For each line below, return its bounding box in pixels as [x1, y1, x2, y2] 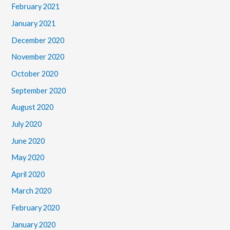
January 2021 [11, 19, 56, 28]
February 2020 [11, 203, 60, 213]
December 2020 [11, 35, 65, 45]
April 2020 [11, 169, 45, 179]
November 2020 [11, 52, 65, 62]
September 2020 [11, 86, 66, 95]
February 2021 [11, 2, 60, 11]
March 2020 [11, 186, 52, 196]
